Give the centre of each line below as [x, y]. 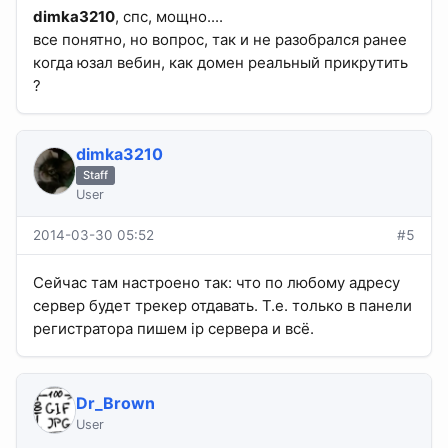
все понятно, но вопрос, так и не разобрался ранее [220, 40]
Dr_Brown [115, 403]
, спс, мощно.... [169, 17]
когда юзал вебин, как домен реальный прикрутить [220, 63]
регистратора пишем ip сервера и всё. [173, 329]
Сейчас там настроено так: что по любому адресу [216, 283]
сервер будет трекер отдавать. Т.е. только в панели [222, 306]
